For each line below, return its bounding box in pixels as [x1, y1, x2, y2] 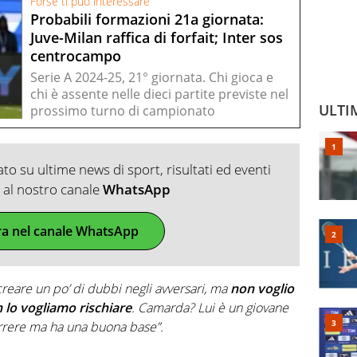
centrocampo [30, 45, 121, 65]
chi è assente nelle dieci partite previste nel [30, 85, 288, 104]
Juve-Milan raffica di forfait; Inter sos [30, 27, 283, 47]
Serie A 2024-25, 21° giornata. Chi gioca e [30, 69, 273, 87]
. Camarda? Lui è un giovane [131, 299, 288, 317]
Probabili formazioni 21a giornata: [30, 9, 264, 29]
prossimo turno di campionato [30, 102, 215, 120]
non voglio [227, 280, 294, 298]
